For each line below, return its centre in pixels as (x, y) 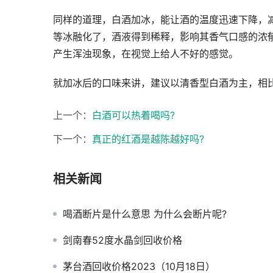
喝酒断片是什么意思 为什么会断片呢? (145, 214)
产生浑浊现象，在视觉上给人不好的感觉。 (146, 54)
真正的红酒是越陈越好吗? (148, 139)
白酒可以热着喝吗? (133, 115)
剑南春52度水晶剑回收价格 (122, 240)
